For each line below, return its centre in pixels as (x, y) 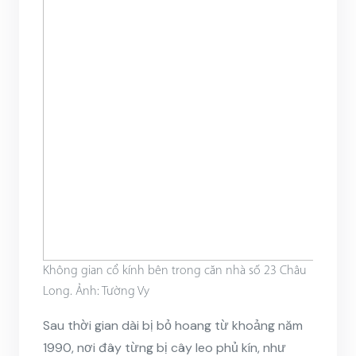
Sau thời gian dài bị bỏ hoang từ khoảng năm (173, 325)
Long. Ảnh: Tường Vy (96, 291)
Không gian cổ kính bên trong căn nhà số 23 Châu (175, 271)
